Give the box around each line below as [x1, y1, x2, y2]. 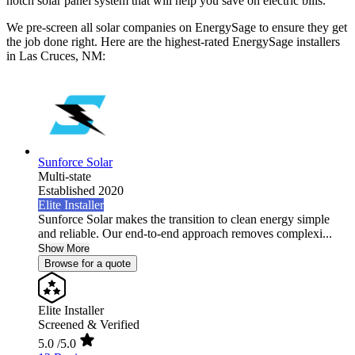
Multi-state [38, 170, 91, 184]
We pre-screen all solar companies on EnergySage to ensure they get [6, 21, 347, 35]
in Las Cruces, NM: [6, 49, 105, 63]
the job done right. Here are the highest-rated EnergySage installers [6, 35, 340, 49]
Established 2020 [38, 184, 124, 198]
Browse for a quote [44, 258, 131, 270]
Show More [38, 242, 90, 255]
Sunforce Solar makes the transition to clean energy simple [38, 212, 330, 227]
